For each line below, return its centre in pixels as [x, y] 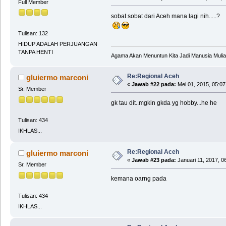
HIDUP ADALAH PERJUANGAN [58, 44]
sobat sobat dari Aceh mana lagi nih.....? [165, 16]
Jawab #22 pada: [154, 84]
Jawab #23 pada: [154, 160]
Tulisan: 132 [33, 33]
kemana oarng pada [138, 179]
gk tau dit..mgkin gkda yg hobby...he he [164, 103]
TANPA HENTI [35, 52]
